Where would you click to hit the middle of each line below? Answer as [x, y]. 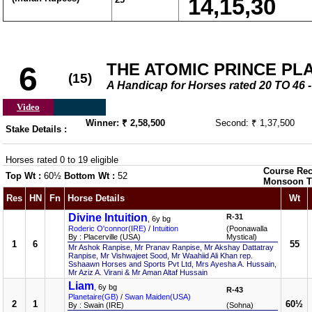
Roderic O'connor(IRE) [107, 228]
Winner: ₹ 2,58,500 [125, 123]
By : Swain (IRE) [96, 305]
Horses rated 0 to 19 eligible [62, 160]
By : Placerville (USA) [104, 237]
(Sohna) [240, 305]
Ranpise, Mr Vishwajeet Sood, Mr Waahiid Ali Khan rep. [161, 256]
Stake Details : [36, 129]
